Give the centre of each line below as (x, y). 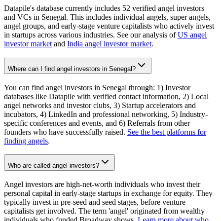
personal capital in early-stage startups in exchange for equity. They (108, 193)
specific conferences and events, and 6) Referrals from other (97, 123)
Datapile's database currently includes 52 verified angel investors (104, 8)
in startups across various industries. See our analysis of (91, 35)
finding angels (26, 141)
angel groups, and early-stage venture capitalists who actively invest (109, 26)
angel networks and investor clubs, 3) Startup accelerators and (100, 105)
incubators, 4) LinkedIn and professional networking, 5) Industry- (106, 114)
